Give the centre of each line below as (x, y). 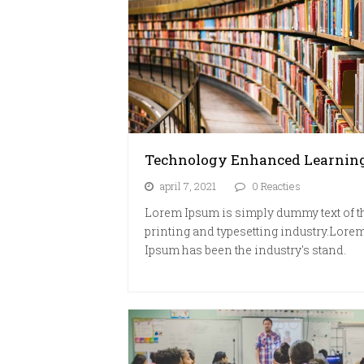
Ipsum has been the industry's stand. (245, 249)
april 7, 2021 (188, 186)
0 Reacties (276, 186)
